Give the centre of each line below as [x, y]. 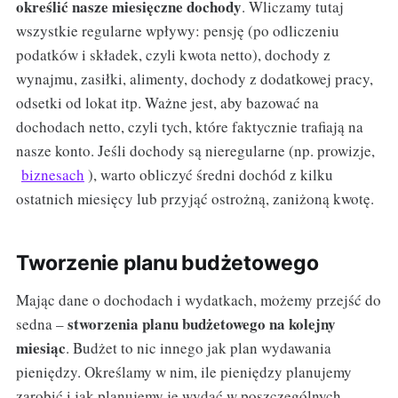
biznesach [52, 174]
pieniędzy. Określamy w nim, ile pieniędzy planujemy [183, 371]
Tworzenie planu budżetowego [167, 263]
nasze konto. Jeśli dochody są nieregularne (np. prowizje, [195, 150]
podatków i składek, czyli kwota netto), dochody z [173, 54]
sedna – [41, 323]
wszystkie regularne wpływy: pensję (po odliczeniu [177, 30]
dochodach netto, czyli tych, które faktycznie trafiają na [189, 126]
